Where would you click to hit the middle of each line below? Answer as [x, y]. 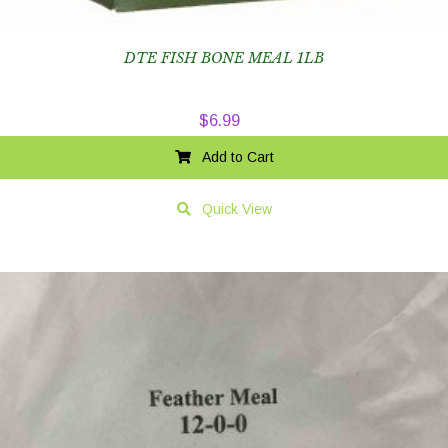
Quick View [236, 209]
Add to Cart [237, 157]
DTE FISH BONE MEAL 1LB [224, 58]
